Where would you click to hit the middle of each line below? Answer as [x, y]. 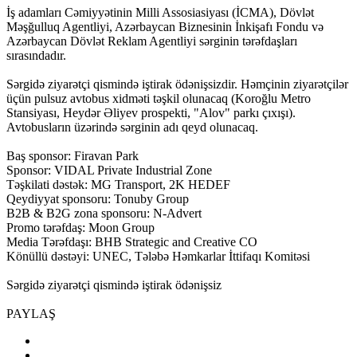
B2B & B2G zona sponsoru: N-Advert [104, 213]
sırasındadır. [36, 55]
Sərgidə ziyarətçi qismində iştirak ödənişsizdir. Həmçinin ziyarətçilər [177, 84]
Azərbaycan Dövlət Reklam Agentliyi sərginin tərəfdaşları [152, 41]
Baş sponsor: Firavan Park [73, 155]
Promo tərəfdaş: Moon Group [80, 227]
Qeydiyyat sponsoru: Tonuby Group [98, 198]
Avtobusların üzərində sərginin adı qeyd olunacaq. [132, 127]
